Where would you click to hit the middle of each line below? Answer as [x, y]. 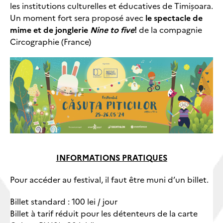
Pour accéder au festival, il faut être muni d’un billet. [109, 179]
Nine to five [112, 30]
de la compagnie [169, 30]
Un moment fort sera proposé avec [78, 18]
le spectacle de [174, 18]
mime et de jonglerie [50, 30]
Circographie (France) [51, 42]
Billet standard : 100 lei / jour [64, 201]
